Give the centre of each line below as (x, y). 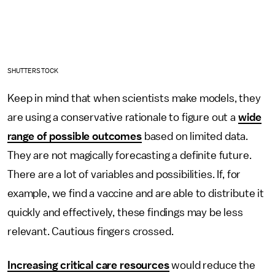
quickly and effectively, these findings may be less (125, 213)
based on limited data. (195, 137)
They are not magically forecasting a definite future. (130, 156)
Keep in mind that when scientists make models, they (134, 99)
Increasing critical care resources (88, 265)
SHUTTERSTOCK (33, 71)
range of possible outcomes (75, 137)
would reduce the (212, 265)
